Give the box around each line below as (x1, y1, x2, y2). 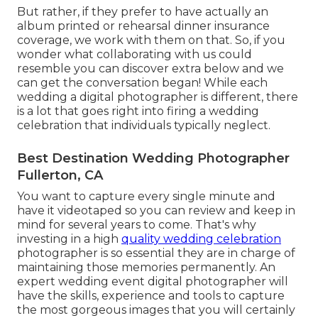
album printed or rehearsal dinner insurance (17, 19, 270, 33)
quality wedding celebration (121, 232, 281, 246)
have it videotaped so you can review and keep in (17, 204, 295, 218)
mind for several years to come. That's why (17, 218, 256, 232)
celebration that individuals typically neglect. (17, 119, 270, 133)
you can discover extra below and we (74, 62, 284, 76)
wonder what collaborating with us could (17, 48, 252, 62)
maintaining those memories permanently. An (17, 261, 275, 275)
